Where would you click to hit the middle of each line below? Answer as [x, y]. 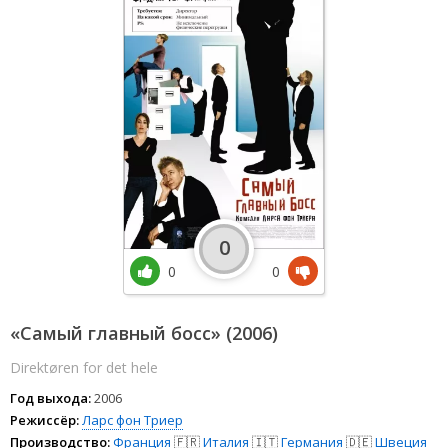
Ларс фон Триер [132, 419]
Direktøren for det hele [84, 367]
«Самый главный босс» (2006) [144, 332]
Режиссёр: [44, 419]
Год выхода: [50, 397]
